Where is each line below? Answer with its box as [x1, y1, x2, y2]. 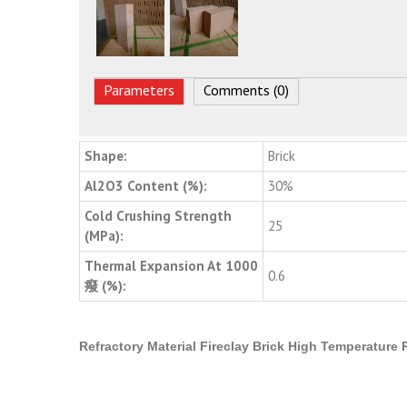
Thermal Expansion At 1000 [84, 257, 258, 275]
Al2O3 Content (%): [84, 177, 207, 195]
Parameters [104, 81, 175, 100]
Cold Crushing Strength [84, 207, 232, 225]
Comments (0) [203, 81, 290, 100]
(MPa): [84, 227, 124, 245]
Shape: [84, 147, 127, 165]
